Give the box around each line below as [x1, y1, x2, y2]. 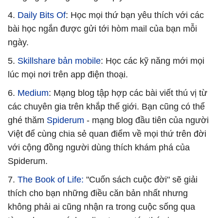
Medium [15, 88, 49, 98]
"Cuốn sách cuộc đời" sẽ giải [84, 174, 198, 184]
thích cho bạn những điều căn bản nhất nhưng [8, 188, 188, 198]
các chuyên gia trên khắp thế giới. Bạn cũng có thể [8, 101, 205, 111]
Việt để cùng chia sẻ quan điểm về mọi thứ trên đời [8, 128, 206, 139]
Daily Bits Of [18, 10, 66, 20]
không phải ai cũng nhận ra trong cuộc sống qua [8, 201, 195, 212]
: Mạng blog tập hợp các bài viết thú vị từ [49, 88, 207, 98]
